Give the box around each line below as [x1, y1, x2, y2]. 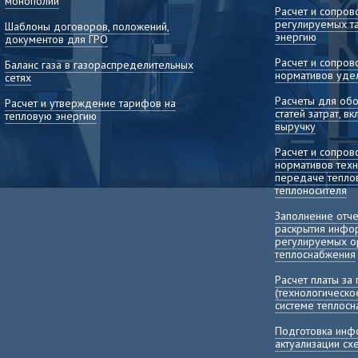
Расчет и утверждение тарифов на [5, 96, 176, 110]
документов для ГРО [5, 32, 108, 46]
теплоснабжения [275, 247, 356, 261]
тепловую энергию [5, 109, 97, 123]
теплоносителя [275, 183, 347, 197]
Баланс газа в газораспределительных [5, 58, 193, 72]
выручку [275, 119, 316, 133]
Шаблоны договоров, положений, [5, 19, 169, 34]
